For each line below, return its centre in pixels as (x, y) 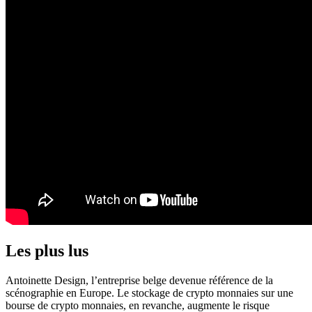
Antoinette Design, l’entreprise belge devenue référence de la (139, 280)
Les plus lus (47, 250)
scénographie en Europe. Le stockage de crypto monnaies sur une (149, 292)
